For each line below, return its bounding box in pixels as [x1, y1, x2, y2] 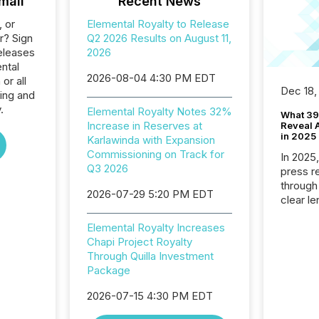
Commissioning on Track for [86, 147, 224, 161]
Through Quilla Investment [86, 249, 214, 263]
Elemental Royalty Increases [86, 221, 225, 234]
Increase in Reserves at [86, 119, 202, 132]
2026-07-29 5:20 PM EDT [86, 187, 214, 201]
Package [86, 263, 130, 277]
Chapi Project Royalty [86, 235, 192, 249]
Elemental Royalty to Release [86, 17, 229, 31]
